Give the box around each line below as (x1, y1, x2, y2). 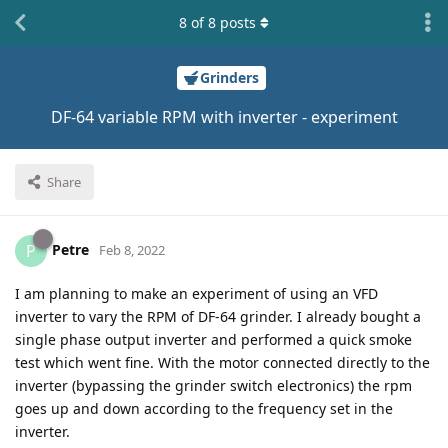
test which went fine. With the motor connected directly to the (15, 352, 430, 372)
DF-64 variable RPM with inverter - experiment (50, 105, 398, 128)
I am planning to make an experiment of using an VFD (15, 283, 378, 303)
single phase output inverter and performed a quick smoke (15, 329, 412, 349)
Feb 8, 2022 (99, 240, 165, 259)
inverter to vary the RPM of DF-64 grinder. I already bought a (15, 306, 421, 326)
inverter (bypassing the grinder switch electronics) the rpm (15, 375, 412, 395)
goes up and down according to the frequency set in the (15, 398, 393, 418)
